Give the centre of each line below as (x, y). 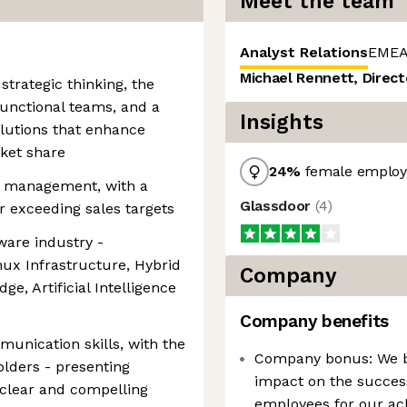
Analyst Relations (304, 52)
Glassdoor (278, 206)
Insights (282, 122)
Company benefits (314, 321)
